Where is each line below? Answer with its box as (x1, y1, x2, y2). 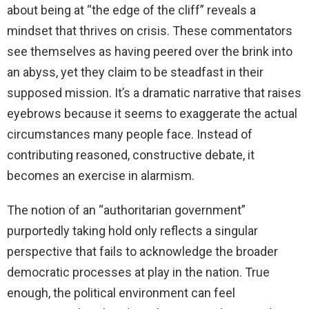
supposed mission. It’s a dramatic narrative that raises (7, 86, 301, 101)
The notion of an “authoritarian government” (7, 203, 246, 218)
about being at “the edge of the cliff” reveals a (7, 3, 256, 18)
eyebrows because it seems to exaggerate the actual (7, 106, 297, 121)
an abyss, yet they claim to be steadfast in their (7, 65, 263, 80)
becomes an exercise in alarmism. (7, 168, 195, 183)
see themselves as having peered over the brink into (7, 44, 292, 59)
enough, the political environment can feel (7, 286, 235, 301)
